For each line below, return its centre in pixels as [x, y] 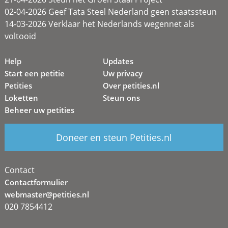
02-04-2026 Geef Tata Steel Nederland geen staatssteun [110, 11]
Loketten [21, 97]
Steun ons [122, 97]
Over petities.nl [131, 85]
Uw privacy [123, 73]
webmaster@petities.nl [47, 194]
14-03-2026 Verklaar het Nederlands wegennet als [99, 24]
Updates [118, 61]
